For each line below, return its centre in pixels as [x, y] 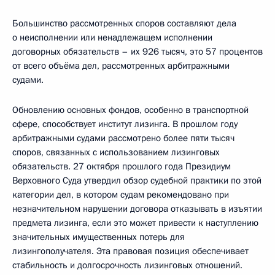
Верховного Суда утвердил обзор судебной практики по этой [137, 181]
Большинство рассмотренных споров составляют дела [124, 24]
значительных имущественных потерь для [99, 237]
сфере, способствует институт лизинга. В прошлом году [125, 124]
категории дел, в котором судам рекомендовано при [121, 195]
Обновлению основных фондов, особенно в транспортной [130, 110]
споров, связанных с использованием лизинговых [116, 153]
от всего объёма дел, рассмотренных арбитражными [121, 66]
